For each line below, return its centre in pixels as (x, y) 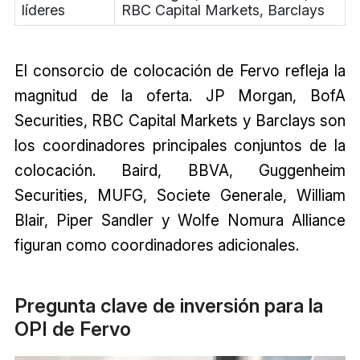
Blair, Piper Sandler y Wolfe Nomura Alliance (180, 220)
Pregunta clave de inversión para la (168, 306)
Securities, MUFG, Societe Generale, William (180, 195)
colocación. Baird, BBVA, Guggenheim (180, 170)
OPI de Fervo (72, 329)
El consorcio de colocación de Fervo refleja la (180, 70)
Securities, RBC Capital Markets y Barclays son (180, 120)
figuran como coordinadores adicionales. (156, 245)
